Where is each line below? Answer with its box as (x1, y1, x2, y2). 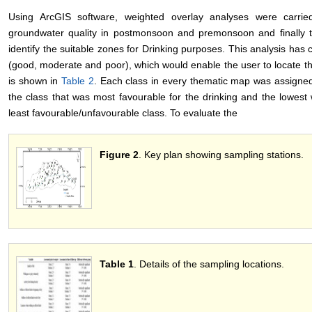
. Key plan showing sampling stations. (139, 149, 304, 161)
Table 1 (100, 258, 134, 270)
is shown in (8, 75, 62, 87)
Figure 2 (100, 149, 139, 161)
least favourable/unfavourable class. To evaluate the (8, 107, 237, 119)
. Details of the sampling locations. (134, 258, 284, 270)
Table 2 (61, 75, 94, 87)
